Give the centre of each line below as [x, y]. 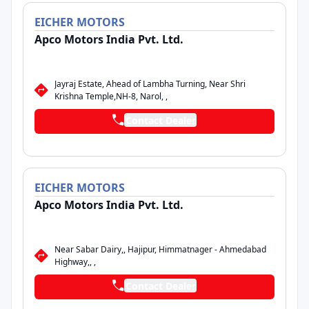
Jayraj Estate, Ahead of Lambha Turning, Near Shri [150, 84]
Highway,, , [75, 262]
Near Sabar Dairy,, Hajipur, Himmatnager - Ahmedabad [160, 249]
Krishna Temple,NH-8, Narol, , [111, 96]
